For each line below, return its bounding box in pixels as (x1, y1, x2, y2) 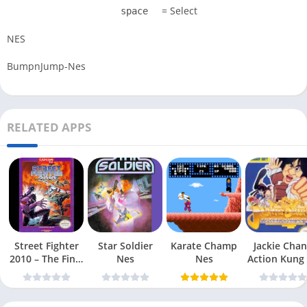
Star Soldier (97, 239, 153, 253)
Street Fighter (14, 239, 79, 253)
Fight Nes (24, 265, 69, 279)
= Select (159, 4, 197, 18)
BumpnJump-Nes (7, 60, 86, 73)
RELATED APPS (7, 119, 91, 136)
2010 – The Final (9, 252, 84, 266)
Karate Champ (171, 239, 237, 253)
